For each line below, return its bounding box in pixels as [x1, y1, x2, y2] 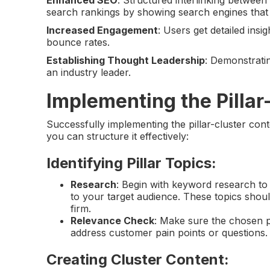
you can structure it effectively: [46, 130, 189, 142]
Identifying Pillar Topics [46, 154, 212, 172]
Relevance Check [71, 214, 155, 227]
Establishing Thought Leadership [46, 54, 206, 66]
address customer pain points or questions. [71, 226, 268, 239]
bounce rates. [46, 36, 110, 48]
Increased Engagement [46, 24, 159, 36]
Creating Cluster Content [46, 250, 225, 268]
